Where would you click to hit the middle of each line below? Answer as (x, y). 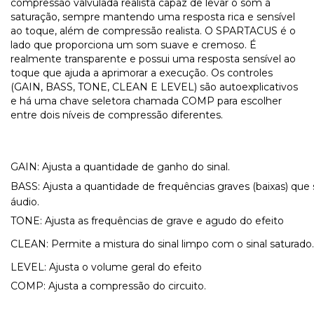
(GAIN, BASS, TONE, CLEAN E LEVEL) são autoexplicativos (154, 87)
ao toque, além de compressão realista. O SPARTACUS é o (153, 31)
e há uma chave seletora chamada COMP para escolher (146, 101)
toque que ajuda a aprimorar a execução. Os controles (142, 73)
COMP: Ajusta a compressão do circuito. (108, 286)
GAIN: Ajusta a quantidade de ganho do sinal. (120, 167)
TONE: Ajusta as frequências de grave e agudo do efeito (147, 221)
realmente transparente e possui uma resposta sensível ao (153, 59)
